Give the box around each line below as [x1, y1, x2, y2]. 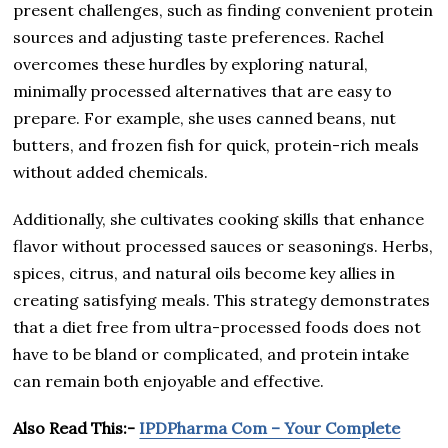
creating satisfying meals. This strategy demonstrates [13, 289, 431, 310]
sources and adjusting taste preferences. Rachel [13, 26, 385, 47]
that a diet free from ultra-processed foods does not [13, 316, 422, 337]
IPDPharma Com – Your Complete [139, 417, 401, 438]
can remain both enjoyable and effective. [13, 370, 325, 391]
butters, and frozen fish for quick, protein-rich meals [13, 134, 420, 155]
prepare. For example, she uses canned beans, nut [13, 107, 397, 128]
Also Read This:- [13, 417, 140, 438]
